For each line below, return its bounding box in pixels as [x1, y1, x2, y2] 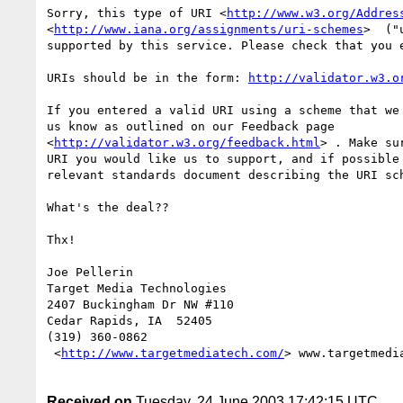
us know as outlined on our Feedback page [47, 119, 335, 133]
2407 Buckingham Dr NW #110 [47, 297, 234, 311]
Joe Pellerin [47, 264, 133, 279]
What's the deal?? [47, 200, 169, 214]
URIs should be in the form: [47, 70, 248, 85]
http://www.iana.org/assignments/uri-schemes [54, 22, 363, 36]
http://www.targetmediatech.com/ [61, 345, 284, 360]
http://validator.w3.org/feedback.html [54, 135, 320, 149]
